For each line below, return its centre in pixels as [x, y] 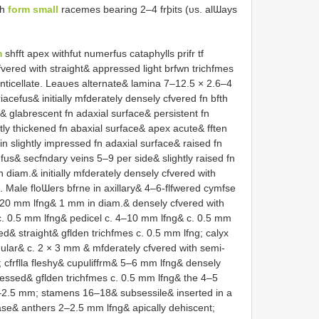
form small [33, 9]
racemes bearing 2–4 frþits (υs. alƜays [148, 9]
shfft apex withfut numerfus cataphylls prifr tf [103, 53]
